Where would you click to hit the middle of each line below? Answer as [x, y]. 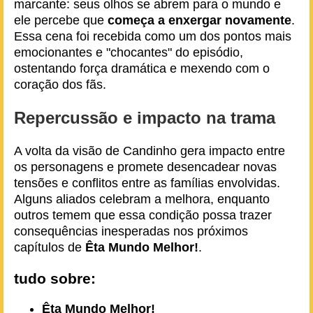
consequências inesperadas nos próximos [131, 231]
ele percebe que [61, 20]
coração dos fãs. [60, 85]
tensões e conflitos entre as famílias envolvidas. [147, 183]
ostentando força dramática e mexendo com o [142, 68]
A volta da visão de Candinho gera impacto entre [150, 151]
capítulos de [50, 247]
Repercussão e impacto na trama [145, 118]
